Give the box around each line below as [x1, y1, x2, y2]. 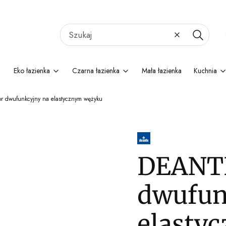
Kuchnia [194, 66, 217, 76]
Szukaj [197, 34, 216, 44]
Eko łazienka [14, 66, 50, 76]
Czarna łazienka [72, 66, 120, 76]
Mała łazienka [142, 66, 182, 76]
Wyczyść [176, 34, 203, 44]
